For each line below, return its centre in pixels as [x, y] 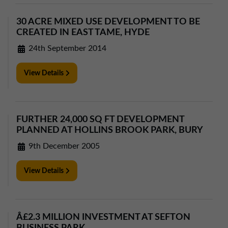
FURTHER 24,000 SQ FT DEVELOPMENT [100, 120]
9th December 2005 [63, 146]
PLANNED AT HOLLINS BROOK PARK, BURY [110, 130]
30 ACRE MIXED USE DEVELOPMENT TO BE [108, 22]
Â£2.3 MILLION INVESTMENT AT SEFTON [103, 217]
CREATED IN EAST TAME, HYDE [83, 33]
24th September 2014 [66, 48]
